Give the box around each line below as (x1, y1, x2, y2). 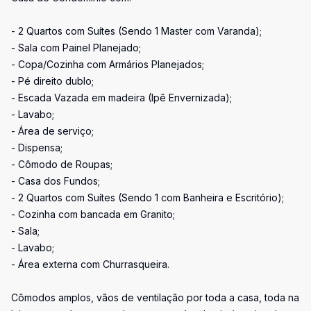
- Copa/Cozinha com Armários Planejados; (11, 58, 204, 70)
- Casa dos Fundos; (11, 175, 100, 187)
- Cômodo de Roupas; (11, 158, 112, 170)
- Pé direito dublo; (11, 75, 94, 87)
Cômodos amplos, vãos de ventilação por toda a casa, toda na (11, 292, 299, 303)
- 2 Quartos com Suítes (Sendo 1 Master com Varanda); (11, 25, 262, 37)
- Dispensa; (11, 142, 62, 153)
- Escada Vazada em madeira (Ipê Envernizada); (11, 92, 232, 103)
